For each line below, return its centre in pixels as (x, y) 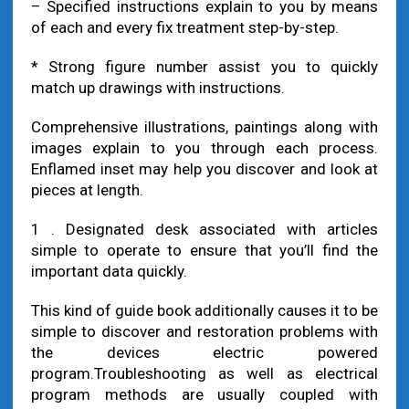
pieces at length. (87, 190)
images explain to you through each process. (204, 148)
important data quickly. (109, 271)
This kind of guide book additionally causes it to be (204, 310)
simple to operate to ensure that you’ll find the (204, 250)
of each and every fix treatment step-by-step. (184, 27)
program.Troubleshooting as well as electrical (204, 373)
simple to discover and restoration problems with (204, 331)
